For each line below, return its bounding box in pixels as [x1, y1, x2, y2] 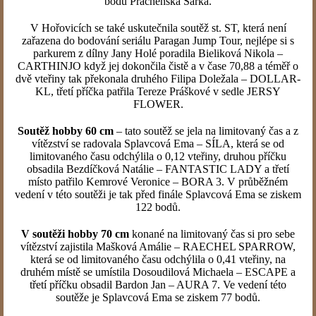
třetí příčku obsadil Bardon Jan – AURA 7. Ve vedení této [30, 279, 286, 291]
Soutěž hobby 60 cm [18, 125, 114, 137]
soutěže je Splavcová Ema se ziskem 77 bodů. [56, 291, 260, 303]
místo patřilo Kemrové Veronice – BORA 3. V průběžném [28, 176, 288, 188]
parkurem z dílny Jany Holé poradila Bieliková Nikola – [33, 47, 283, 59]
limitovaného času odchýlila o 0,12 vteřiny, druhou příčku [30, 150, 286, 162]
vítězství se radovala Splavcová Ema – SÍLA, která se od [32, 138, 284, 150]
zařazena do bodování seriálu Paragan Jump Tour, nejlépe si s [22, 35, 294, 47]
